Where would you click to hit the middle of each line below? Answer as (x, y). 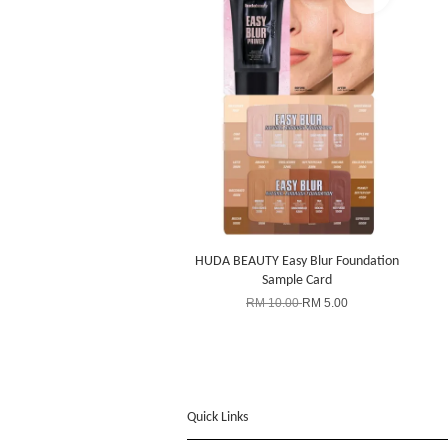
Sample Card (297, 280)
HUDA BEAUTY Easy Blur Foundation (297, 261)
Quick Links (217, 417)
